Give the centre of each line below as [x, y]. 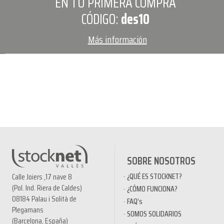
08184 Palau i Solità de [44, 199]
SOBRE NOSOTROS [161, 161]
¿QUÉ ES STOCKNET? [154, 176]
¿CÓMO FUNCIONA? [152, 188]
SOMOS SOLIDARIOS [154, 214]
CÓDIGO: [101, 19]
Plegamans [28, 210]
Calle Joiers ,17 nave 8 [42, 177]
